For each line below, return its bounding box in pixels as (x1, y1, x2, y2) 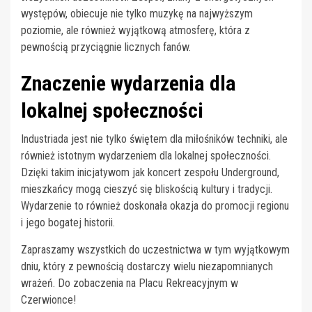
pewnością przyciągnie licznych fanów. (21, 40, 191, 54)
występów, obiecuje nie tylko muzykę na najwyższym (21, 6, 253, 20)
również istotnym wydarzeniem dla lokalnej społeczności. (21, 148, 271, 162)
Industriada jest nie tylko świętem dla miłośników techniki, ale (21, 132, 288, 146)
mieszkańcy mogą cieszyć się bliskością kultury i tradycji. (21, 182, 272, 196)
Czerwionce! (21, 292, 76, 306)
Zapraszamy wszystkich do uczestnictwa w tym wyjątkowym (21, 242, 290, 256)
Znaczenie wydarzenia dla (21, 70, 236, 95)
